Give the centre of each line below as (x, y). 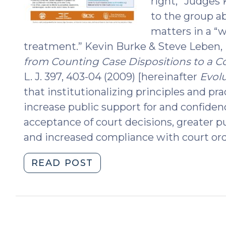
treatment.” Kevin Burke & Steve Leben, (124, 46)
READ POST (62, 163)
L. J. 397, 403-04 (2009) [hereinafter (111, 76)
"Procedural (125, 162)
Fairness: (117, 175)
